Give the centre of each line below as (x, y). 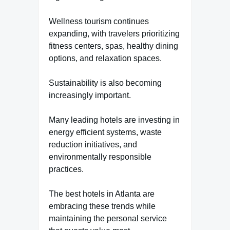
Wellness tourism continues (99, 22)
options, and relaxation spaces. (105, 59)
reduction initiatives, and (93, 145)
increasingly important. (90, 95)
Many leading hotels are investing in (114, 120)
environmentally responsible (100, 157)
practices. (66, 169)
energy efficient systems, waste (105, 132)
